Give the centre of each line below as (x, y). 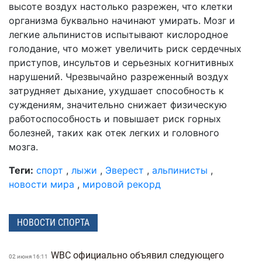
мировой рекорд (122, 184)
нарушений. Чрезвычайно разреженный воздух (119, 76)
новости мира (42, 184)
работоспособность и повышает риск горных (115, 118)
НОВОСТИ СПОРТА (53, 222)
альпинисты (180, 170)
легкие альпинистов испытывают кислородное (118, 34)
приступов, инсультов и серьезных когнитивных (121, 62)
